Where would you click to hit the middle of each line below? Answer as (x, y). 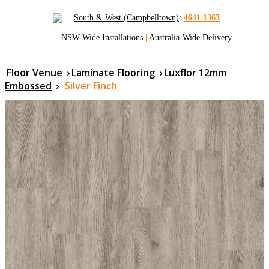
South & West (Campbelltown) (126, 18)
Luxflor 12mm (195, 73)
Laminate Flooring (113, 73)
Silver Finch (91, 86)
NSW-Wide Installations (103, 38)
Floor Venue (35, 73)
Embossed (28, 86)
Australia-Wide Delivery (189, 38)
